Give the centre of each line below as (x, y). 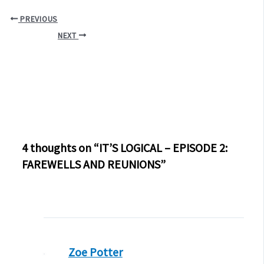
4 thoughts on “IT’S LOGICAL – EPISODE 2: (125, 148)
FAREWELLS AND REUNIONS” (94, 164)
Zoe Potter (95, 253)
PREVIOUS (38, 19)
